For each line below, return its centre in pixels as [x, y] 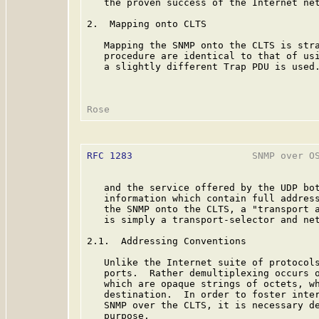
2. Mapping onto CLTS [147, 24]
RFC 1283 [110, 156]
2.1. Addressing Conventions [167, 241]
